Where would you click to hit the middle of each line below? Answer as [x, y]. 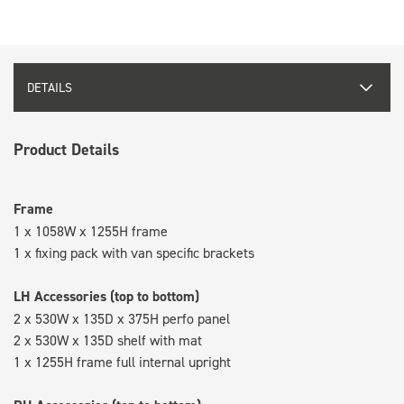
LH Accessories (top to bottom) [106, 296]
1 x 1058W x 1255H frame [91, 230]
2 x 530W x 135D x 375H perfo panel [122, 318]
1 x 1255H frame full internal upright [122, 361]
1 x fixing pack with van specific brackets [134, 252]
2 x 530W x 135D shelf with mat [108, 340]
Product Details [66, 149]
